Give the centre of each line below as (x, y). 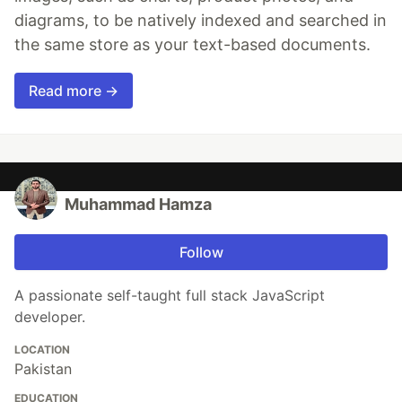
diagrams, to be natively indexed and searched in (201, 20)
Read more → (74, 90)
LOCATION (42, 349)
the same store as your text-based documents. (192, 44)
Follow (201, 252)
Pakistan (43, 368)
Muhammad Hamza (138, 204)
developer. (50, 316)
